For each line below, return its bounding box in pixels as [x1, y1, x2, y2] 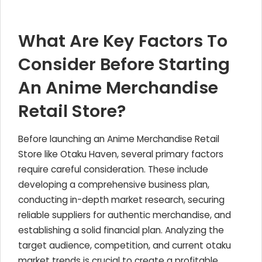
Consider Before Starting [18, 53, 230, 76]
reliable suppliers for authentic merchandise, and [18, 209, 231, 221]
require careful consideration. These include [18, 163, 208, 175]
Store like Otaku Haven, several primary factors [18, 148, 223, 160]
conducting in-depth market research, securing [18, 194, 225, 206]
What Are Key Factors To [18, 29, 227, 53]
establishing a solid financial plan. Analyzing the [18, 224, 224, 236]
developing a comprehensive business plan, [18, 178, 209, 191]
